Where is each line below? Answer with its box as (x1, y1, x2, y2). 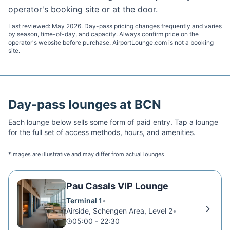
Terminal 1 (66, 196, 102, 205)
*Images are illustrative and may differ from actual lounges (8, 150, 164, 158)
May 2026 (52, 22, 81, 30)
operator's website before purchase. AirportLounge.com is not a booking (8, 39, 214, 46)
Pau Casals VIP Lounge (66, 181, 168, 191)
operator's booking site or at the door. (8, 4, 158, 14)
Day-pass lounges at (8, 97, 135, 112)
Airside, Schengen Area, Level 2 (66, 206, 172, 215)
